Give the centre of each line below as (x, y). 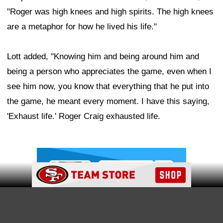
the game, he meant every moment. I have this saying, (108, 102)
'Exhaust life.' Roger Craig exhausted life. (84, 116)
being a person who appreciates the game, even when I (109, 72)
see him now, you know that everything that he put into (108, 87)
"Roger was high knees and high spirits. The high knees (110, 12)
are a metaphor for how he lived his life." (82, 27)
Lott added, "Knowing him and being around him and (103, 57)
